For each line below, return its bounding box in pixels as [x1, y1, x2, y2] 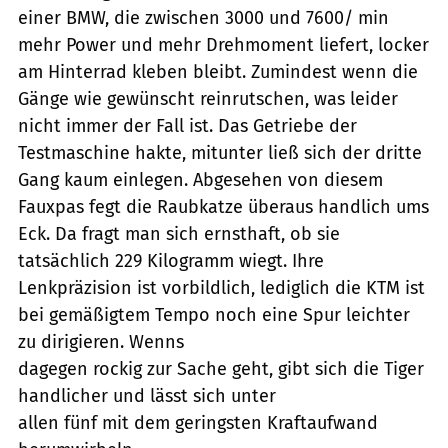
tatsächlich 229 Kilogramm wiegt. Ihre [18, 249, 324, 272]
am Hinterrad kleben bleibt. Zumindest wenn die [18, 60, 418, 83]
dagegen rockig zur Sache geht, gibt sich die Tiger [18, 357, 424, 380]
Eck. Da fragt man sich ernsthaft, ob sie [18, 222, 340, 245]
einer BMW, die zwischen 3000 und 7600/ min [18, 6, 389, 29]
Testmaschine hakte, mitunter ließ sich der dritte [18, 141, 422, 164]
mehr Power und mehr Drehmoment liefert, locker [18, 33, 429, 56]
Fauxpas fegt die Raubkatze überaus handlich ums [18, 195, 429, 218]
